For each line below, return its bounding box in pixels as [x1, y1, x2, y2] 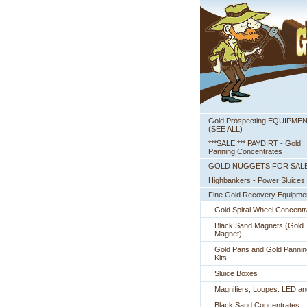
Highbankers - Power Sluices [208, 176, 305, 184]
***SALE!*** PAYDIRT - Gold [208, 139, 301, 147]
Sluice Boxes [214, 269, 258, 278]
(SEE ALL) [208, 125, 243, 133]
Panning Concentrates [208, 147, 282, 156]
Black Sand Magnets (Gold [214, 221, 304, 230]
